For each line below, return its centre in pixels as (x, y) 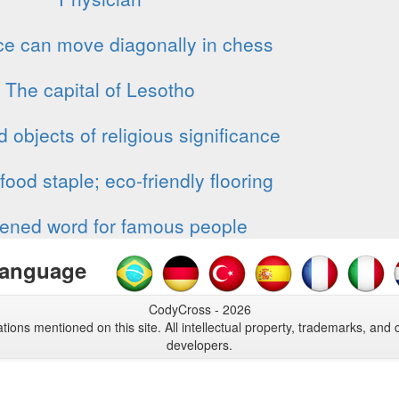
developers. (199, 345)
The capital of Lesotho (100, 90)
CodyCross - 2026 (199, 309)
